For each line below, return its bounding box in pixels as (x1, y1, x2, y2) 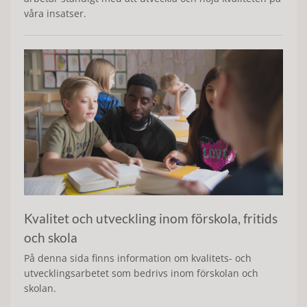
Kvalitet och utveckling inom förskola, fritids (24, 210, 278, 226)
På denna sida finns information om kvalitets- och (24, 251, 251, 265)
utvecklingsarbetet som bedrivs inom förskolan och (24, 266, 258, 280)
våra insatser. (24, 7, 86, 21)
